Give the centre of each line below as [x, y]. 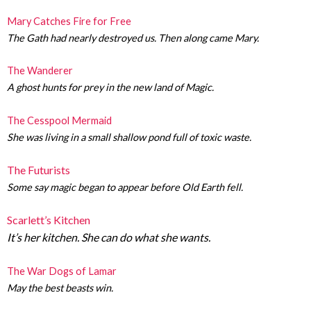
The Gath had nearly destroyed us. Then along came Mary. [133, 38]
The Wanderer [40, 71]
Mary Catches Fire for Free [69, 22]
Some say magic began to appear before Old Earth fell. [125, 187]
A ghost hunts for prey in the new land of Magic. [110, 87]
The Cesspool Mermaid [59, 120]
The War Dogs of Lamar [62, 271]
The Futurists [39, 170]
